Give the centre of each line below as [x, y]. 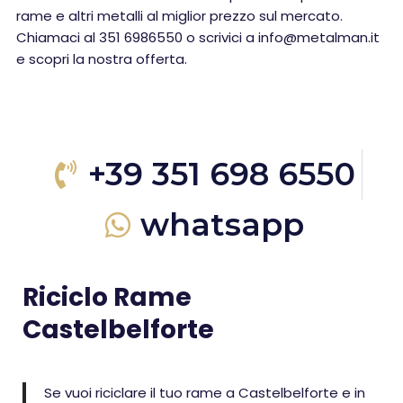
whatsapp [222, 224]
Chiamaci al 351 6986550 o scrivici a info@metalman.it [198, 37]
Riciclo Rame [107, 297]
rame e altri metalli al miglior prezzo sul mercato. [179, 16]
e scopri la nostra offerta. [102, 59]
